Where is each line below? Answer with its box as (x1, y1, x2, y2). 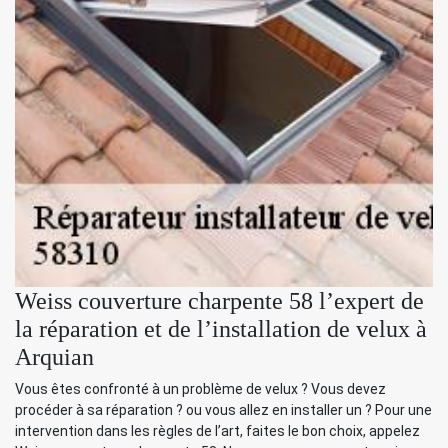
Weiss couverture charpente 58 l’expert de (15, 287, 424, 314)
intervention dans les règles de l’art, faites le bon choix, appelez (15, 422, 420, 439)
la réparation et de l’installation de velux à (15, 315, 427, 342)
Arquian (15, 343, 94, 370)
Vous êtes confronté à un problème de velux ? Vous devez (15, 380, 386, 397)
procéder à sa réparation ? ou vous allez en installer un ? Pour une (15, 401, 432, 418)
